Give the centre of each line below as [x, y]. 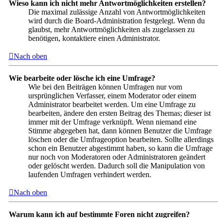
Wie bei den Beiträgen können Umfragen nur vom [105, 87]
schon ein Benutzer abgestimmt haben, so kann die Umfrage [120, 148]
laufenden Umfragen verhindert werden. [90, 175]
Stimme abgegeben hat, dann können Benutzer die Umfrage [120, 131]
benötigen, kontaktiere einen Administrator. [94, 38]
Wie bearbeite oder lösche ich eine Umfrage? [82, 78]
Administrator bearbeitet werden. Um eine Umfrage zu [112, 105]
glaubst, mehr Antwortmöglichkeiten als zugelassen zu [111, 30]
